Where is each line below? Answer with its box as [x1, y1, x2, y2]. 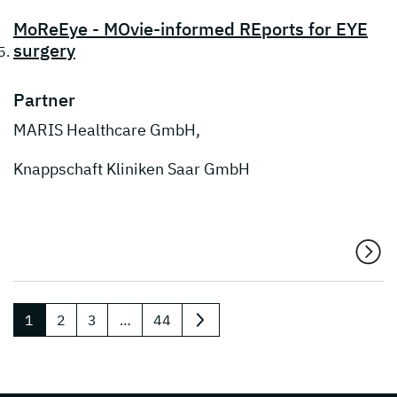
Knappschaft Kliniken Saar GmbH [13, 159, 250, 180]
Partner [13, 88, 75, 113]
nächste [192, 319, 245, 338]
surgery [13, 38, 75, 63]
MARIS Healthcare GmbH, [13, 120, 200, 141]
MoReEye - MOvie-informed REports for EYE [13, 17, 368, 42]
